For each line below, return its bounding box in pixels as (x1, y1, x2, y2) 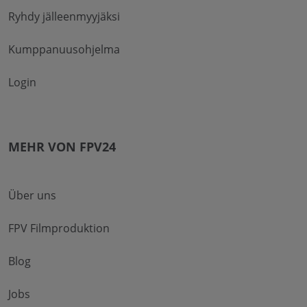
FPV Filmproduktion (8, 220, 110, 236)
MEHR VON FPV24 (8, 138, 116, 155)
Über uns (8, 187, 56, 203)
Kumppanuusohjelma (8, 41, 120, 57)
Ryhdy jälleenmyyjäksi (8, 8, 120, 24)
